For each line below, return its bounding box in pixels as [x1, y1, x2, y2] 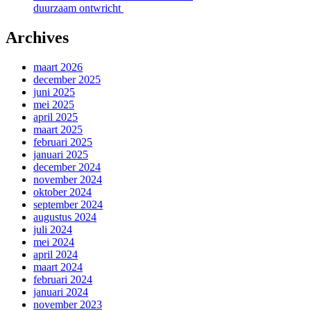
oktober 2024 [33, 185, 92, 198]
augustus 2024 [33, 210, 96, 223]
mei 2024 [33, 235, 74, 248]
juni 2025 [33, 85, 75, 98]
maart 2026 [33, 60, 83, 73]
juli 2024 [33, 223, 72, 235]
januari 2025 [33, 148, 88, 160]
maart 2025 [33, 123, 83, 135]
